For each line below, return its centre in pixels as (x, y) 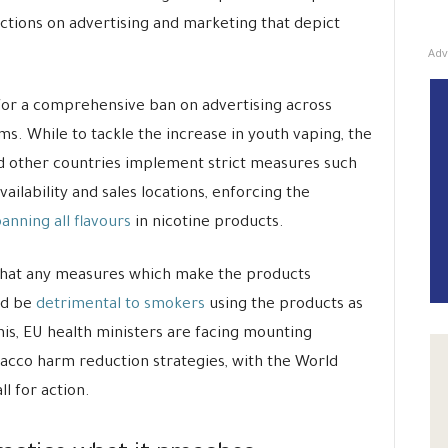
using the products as (283, 305)
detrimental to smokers (120, 305)
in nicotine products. (207, 223)
